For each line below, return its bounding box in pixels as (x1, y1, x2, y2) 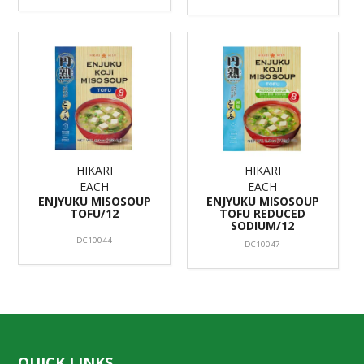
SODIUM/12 (231, 218, 295, 234)
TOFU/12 (70, 206, 119, 222)
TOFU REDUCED (219, 206, 306, 222)
